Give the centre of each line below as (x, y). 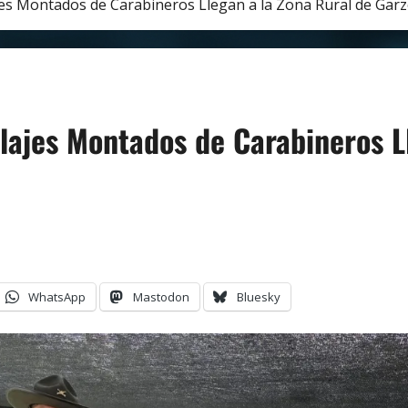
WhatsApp (57, 297)
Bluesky (259, 297)
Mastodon (161, 297)
